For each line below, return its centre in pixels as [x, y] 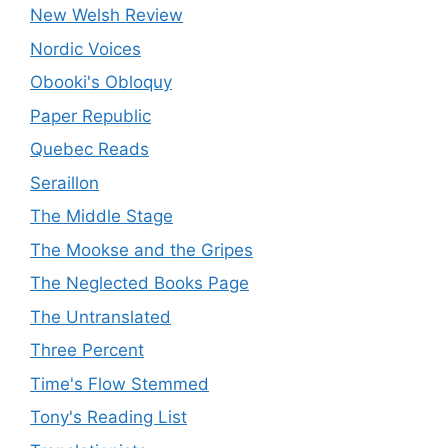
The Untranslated [100, 316]
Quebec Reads [89, 149]
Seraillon [64, 182]
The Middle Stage [101, 216]
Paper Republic [90, 115]
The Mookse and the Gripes [141, 249]
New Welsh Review [106, 15]
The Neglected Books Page [139, 283]
